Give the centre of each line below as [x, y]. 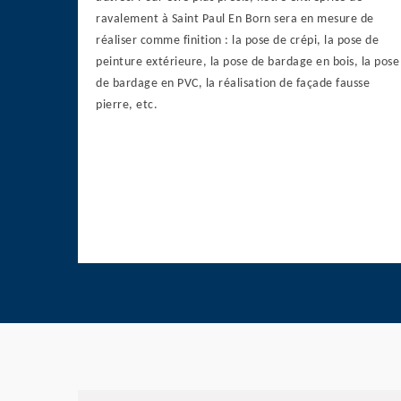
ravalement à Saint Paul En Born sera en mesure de [235, 20]
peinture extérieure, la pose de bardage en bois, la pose [247, 63]
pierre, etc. [127, 106]
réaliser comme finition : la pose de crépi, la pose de [237, 41]
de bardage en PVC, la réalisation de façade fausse [233, 84]
